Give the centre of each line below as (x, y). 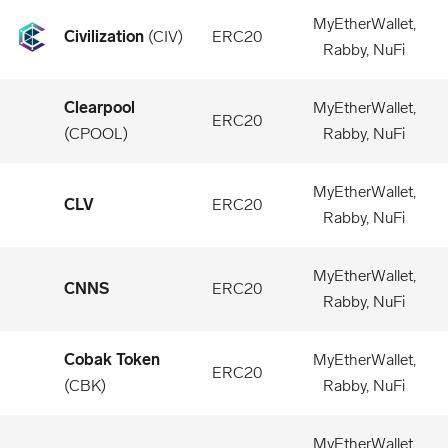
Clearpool (99, 107)
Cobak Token (112, 359)
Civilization (104, 36)
